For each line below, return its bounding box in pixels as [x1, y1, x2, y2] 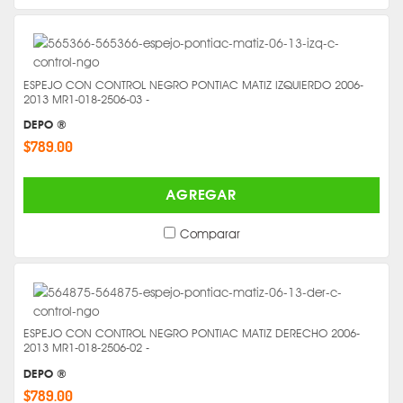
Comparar [179, 226, 240, 242]
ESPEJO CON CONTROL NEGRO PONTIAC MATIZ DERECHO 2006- [23, 327, 360, 341]
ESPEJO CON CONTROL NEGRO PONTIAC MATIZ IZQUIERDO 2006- [23, 77, 363, 92]
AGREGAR [166, 186, 237, 204]
